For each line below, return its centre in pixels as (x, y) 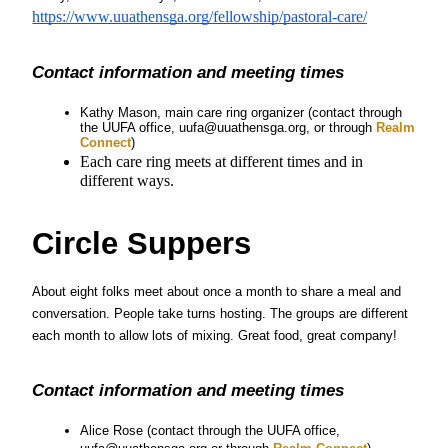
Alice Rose (114, 431)
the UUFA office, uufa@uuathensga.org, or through (226, 128)
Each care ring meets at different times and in (222, 162)
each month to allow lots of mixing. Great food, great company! (215, 336)
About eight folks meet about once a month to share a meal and (217, 292)
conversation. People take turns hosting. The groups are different (220, 314)
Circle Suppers (142, 243)
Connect (106, 143)
